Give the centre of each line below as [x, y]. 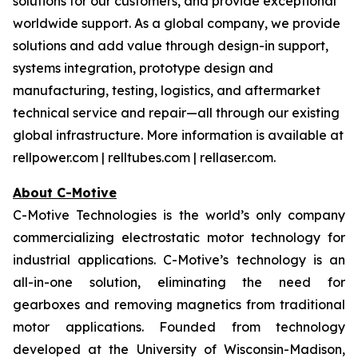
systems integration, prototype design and [143, 68]
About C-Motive [65, 193]
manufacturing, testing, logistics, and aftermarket [167, 90]
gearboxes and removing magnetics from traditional [179, 304]
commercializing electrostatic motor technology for [179, 237]
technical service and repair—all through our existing [176, 113]
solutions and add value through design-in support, [171, 46]
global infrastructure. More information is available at [178, 135]
